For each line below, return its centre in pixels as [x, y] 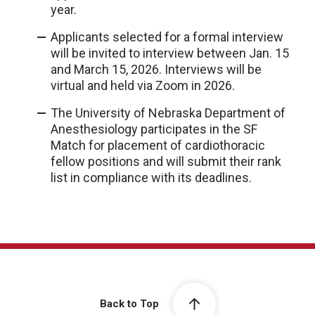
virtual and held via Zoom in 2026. [143, 85]
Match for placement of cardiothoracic [158, 145]
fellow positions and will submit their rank [166, 161]
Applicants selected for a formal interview [167, 37]
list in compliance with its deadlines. [151, 178]
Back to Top [129, 304]
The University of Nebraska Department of [168, 113]
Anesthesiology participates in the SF [154, 129]
